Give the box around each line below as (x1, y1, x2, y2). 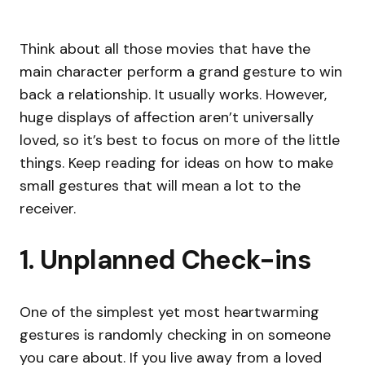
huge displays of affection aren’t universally (20, 108, 314, 128)
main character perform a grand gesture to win (20, 62, 342, 82)
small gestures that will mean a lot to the (20, 176, 301, 196)
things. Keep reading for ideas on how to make (20, 153, 333, 174)
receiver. (20, 199, 76, 219)
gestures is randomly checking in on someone (20, 325, 331, 345)
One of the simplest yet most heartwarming (20, 302, 319, 323)
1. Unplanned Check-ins (20, 243, 311, 278)
